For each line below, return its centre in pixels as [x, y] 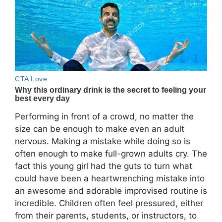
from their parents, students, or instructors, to [106, 216]
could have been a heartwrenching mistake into [110, 179]
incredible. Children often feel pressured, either [109, 203]
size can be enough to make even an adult [100, 129]
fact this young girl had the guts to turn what [104, 166]
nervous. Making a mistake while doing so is [103, 141]
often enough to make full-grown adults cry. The [111, 154]
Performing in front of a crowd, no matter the [104, 117]
